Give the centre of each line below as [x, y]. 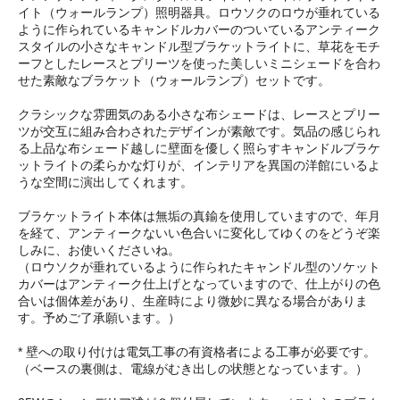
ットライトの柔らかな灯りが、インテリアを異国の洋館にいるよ [199, 165]
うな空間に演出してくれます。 [105, 182]
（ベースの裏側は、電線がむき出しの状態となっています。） [193, 368]
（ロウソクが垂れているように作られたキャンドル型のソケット [199, 267]
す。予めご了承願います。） [99, 317]
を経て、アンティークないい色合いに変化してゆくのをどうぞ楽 [199, 233]
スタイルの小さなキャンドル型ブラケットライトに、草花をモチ [199, 46]
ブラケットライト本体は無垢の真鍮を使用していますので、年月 [199, 216]
